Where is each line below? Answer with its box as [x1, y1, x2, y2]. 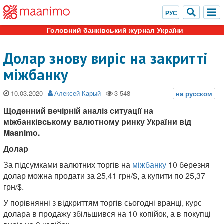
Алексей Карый [54, 88, 101, 98]
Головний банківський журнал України [46, 25, 183, 35]
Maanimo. [3, 127, 40, 138]
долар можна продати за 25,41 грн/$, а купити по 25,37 [3, 170, 205, 181]
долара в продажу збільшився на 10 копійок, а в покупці [3, 208, 211, 219]
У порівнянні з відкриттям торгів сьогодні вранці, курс [3, 197, 202, 208]
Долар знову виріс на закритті [3, 48, 208, 68]
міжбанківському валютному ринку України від [3, 116, 191, 127]
